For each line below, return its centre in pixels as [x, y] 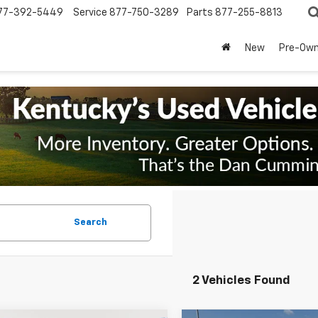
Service [90, 13]
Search [91, 223]
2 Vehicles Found [241, 281]
